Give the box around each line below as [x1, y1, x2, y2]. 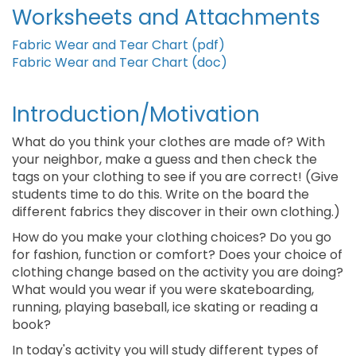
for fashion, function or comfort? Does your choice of [12, 246, 342, 264]
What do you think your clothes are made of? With [12, 133, 325, 151]
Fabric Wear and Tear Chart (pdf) [12, 36, 225, 54]
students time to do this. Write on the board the [12, 185, 309, 203]
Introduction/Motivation [12, 100, 260, 129]
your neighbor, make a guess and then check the [12, 150, 317, 168]
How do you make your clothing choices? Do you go [12, 228, 331, 246]
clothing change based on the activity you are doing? [12, 263, 343, 281]
